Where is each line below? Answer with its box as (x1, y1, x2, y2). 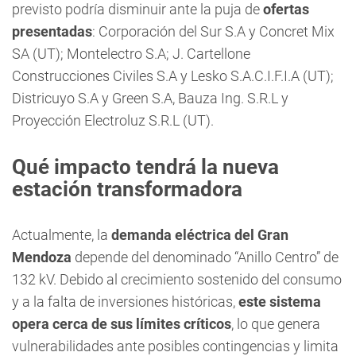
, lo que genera (231, 315, 320, 332)
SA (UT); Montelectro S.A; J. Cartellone (12, 45, 250, 62)
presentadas (12, 23, 92, 40)
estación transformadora (12, 177, 242, 201)
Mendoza (12, 249, 72, 265)
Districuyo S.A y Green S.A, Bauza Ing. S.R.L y (12, 90, 288, 106)
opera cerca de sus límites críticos (12, 315, 231, 332)
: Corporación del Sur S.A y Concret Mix (92, 23, 335, 40)
